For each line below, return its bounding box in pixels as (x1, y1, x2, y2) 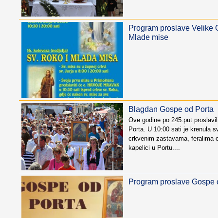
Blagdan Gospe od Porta (128, 105, 214, 114)
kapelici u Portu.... (128, 144, 180, 152)
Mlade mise (128, 33, 168, 41)
